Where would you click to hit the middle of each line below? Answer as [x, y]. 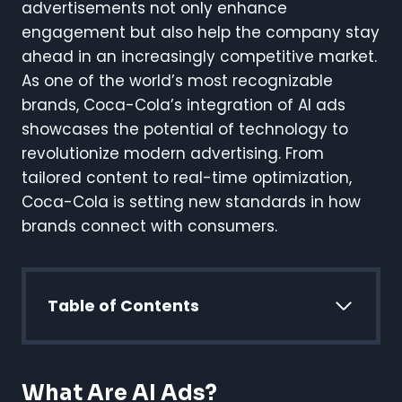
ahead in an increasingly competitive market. [199, 57]
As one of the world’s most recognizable [177, 81]
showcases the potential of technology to [185, 130]
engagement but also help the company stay [201, 33]
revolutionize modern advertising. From [173, 154]
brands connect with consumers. [149, 227]
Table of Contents [123, 306]
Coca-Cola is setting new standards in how [191, 202]
